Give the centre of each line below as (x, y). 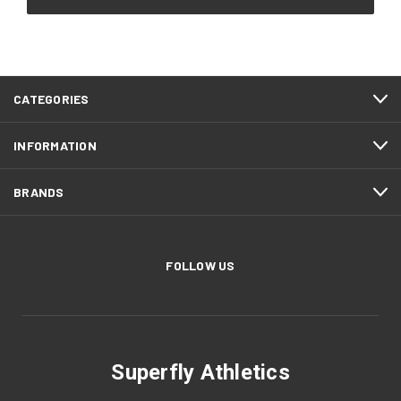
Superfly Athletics (200, 373)
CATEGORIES (51, 99)
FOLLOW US (200, 266)
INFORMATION (55, 146)
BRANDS (39, 192)
